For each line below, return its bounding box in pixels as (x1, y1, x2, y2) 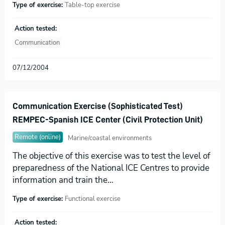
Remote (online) (15, 132, 61, 142)
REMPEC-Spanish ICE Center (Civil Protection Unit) (13, 115, 203, 124)
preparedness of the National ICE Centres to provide (13, 162, 209, 174)
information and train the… (13, 174, 114, 186)
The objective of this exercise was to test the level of (13, 150, 210, 162)
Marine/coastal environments (68, 134, 152, 143)
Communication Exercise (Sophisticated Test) (13, 101, 183, 110)
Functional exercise (65, 194, 121, 203)
